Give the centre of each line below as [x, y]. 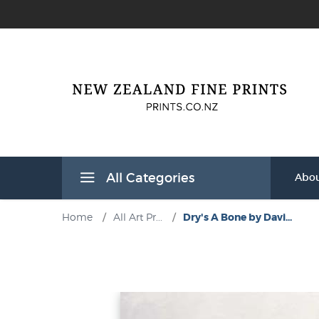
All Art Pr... [138, 217]
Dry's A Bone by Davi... [237, 217]
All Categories [148, 178]
